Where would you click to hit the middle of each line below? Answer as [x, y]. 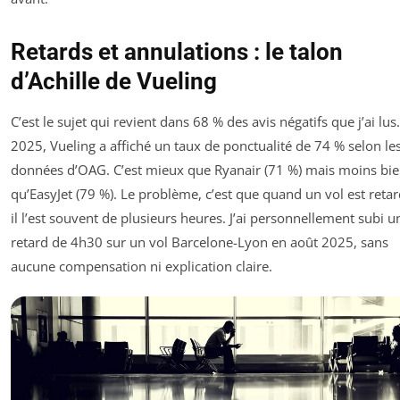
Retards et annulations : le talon [177, 51]
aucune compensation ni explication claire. [142, 266]
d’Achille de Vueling [114, 81]
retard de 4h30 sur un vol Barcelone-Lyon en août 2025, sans [200, 242]
